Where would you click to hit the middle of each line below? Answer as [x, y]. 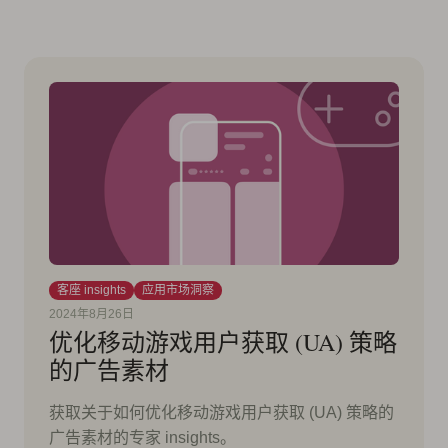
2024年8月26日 [91, 314]
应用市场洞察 [178, 290]
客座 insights [91, 290]
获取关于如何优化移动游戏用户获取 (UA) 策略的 [221, 413]
